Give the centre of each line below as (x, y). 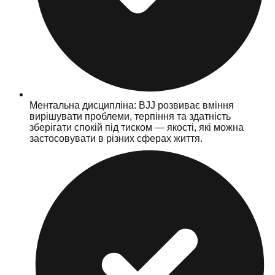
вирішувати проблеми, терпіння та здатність (130, 116)
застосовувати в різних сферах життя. (116, 138)
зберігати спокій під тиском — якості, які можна (137, 127)
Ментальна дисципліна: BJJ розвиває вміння (132, 105)
